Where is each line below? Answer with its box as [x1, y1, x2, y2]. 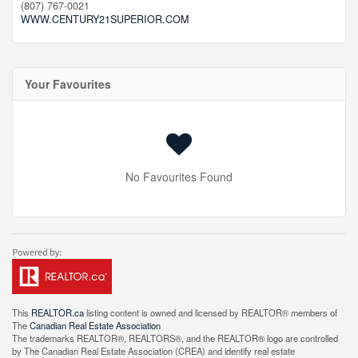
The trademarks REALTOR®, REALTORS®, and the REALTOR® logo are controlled [12, 332, 338, 344]
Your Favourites [25, 76, 111, 92]
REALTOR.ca [31, 306, 84, 319]
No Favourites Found [125, 169, 233, 185]
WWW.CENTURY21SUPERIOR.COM [21, 12, 189, 26]
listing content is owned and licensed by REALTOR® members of [84, 306, 337, 319]
